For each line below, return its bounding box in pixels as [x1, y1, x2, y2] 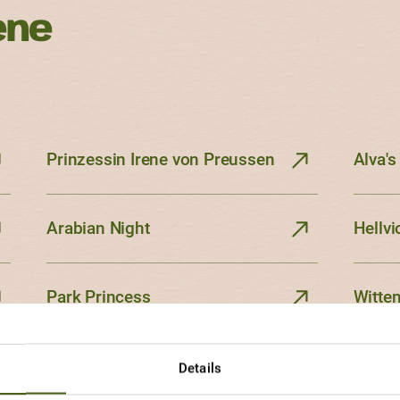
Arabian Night [46, 217, 150, 238]
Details [179, 360, 221, 376]
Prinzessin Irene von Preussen [46, 148, 275, 170]
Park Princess [46, 286, 151, 307]
